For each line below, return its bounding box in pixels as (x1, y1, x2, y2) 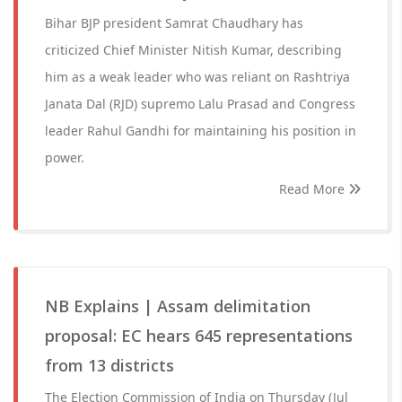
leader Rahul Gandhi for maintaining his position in (45, 122, 356, 139)
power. (45, 149, 84, 166)
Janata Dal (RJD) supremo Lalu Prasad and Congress (45, 95, 355, 112)
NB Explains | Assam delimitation (45, 295, 310, 317)
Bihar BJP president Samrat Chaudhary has (45, 14, 303, 31)
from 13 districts (45, 354, 174, 376)
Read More (279, 180, 348, 197)
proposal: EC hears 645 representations (45, 325, 353, 346)
